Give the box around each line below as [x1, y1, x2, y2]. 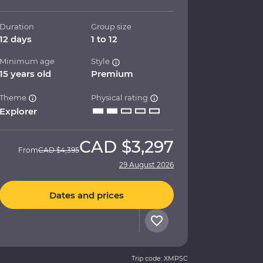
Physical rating [91, 93, 150, 103]
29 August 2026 [119, 160, 174, 170]
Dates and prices [49, 189, 124, 201]
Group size [91, 22, 132, 32]
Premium [91, 68, 134, 80]
